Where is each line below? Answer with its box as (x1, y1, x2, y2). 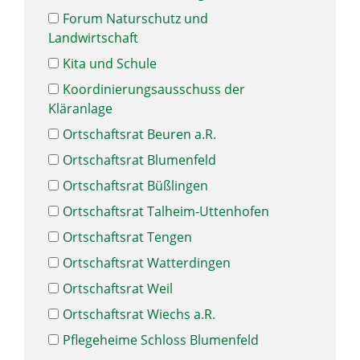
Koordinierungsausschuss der (63, 80, 245, 99)
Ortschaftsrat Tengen (63, 228, 192, 247)
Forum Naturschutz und (63, 10, 208, 28)
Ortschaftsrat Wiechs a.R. (63, 305, 215, 324)
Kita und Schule (63, 55, 157, 73)
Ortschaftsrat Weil (63, 280, 173, 298)
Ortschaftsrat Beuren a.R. (63, 125, 216, 144)
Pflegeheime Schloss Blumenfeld (63, 331, 259, 350)
